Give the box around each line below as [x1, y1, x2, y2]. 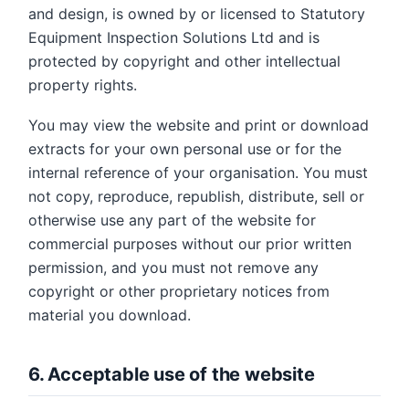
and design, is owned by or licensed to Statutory [28, 5, 365, 23]
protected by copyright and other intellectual [28, 52, 341, 70]
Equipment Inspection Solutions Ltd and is [28, 28, 320, 47]
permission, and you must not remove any [28, 258, 319, 277]
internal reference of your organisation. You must [28, 163, 368, 182]
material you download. [28, 306, 191, 324]
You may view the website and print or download [28, 116, 369, 134]
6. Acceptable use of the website [28, 363, 315, 385]
